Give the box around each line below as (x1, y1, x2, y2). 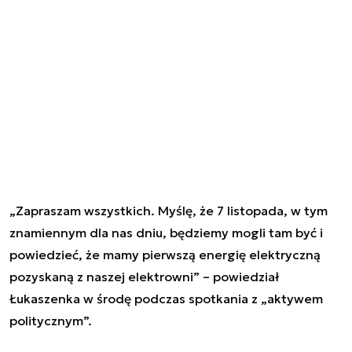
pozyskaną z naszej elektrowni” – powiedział (9, 268, 279, 284)
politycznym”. (9, 312, 92, 328)
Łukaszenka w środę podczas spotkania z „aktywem (9, 290, 323, 306)
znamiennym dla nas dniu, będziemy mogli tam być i (9, 224, 323, 240)
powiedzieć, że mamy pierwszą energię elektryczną (9, 246, 321, 262)
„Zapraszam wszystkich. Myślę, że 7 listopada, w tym (9, 202, 328, 218)
